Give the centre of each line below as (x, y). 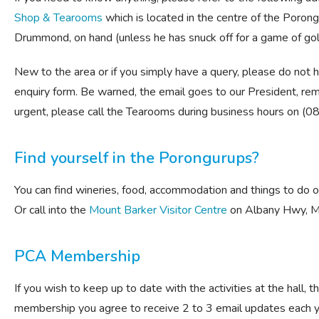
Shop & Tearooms (58, 18)
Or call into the (52, 210)
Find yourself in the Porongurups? (137, 158)
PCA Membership (77, 256)
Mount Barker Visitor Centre (158, 210)
